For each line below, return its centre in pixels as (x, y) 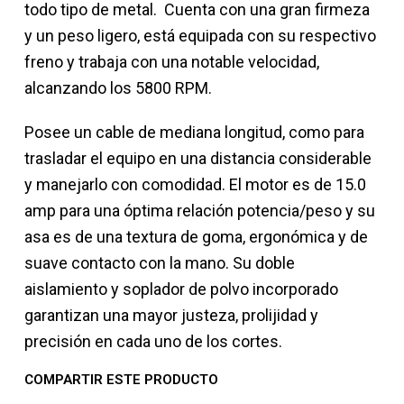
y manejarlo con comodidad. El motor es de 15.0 (195, 185)
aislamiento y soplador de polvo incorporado (181, 289)
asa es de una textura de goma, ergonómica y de (196, 237)
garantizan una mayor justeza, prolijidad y (171, 316)
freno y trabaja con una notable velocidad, (172, 62)
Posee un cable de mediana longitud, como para (194, 133)
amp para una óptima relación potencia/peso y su (200, 211)
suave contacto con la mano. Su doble (160, 263)
